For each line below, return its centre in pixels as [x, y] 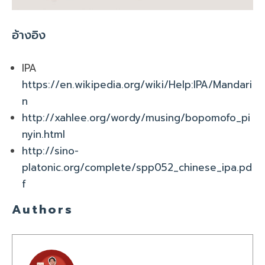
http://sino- [50, 151]
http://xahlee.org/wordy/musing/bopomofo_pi [136, 117]
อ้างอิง [29, 35]
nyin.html [43, 134]
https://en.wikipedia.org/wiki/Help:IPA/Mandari [137, 84]
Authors [43, 209]
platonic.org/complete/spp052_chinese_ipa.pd [137, 167]
